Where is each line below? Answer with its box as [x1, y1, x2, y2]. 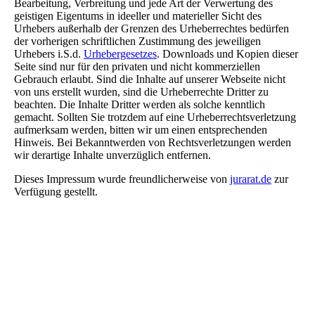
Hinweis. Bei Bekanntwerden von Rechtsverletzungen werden [14, 136, 291, 149]
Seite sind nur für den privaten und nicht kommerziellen [14, 60, 260, 73]
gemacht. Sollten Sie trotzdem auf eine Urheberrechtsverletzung [14, 111, 296, 124]
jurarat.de [230, 173, 271, 186]
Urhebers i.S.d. [14, 48, 84, 60]
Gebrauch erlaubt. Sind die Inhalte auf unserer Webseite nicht [14, 73, 285, 86]
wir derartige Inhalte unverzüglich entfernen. [14, 149, 211, 162]
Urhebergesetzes [84, 48, 157, 60]
